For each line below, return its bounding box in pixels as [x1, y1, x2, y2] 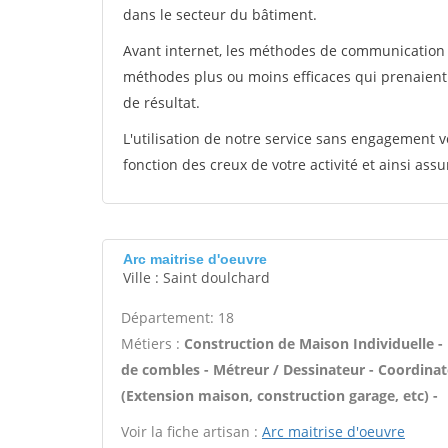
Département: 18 [121, 308, 234, 327]
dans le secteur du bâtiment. [123, 5, 317, 24]
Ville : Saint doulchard [123, 268, 270, 287]
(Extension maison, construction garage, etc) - [121, 386, 438, 405]
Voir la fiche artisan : [121, 422, 262, 441]
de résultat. [123, 93, 200, 112]
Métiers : [121, 334, 184, 353]
